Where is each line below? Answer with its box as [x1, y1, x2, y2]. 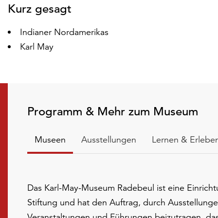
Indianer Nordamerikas [20, 26, 109, 37]
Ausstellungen [81, 134, 136, 145]
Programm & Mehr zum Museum [27, 104, 198, 119]
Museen [35, 134, 66, 145]
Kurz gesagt [8, 1, 72, 16]
